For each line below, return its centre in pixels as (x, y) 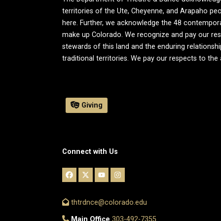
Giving (92, 105)
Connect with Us (90, 152)
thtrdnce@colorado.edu (108, 202)
